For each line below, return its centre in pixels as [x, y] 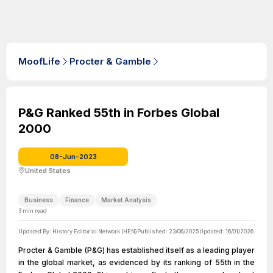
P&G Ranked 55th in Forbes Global [119, 113]
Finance [77, 200]
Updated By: [35, 231]
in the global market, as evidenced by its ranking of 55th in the [136, 262]
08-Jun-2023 [73, 157]
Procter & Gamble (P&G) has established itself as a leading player [136, 250]
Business [39, 200]
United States [48, 171]
